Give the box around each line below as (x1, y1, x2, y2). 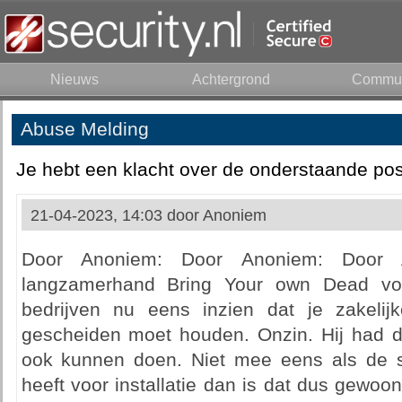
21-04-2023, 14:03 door (30, 206, 203, 224)
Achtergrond (192, 72, 270, 87)
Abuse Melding (20, 118, 149, 140)
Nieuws (49, 72, 99, 87)
